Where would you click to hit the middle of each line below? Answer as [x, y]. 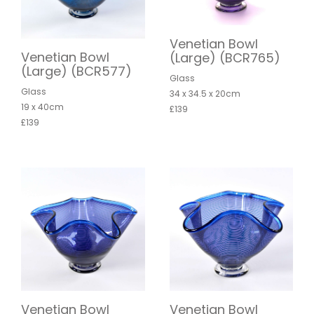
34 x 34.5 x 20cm [205, 94]
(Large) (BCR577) [76, 71]
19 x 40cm [42, 107]
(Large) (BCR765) [225, 58]
